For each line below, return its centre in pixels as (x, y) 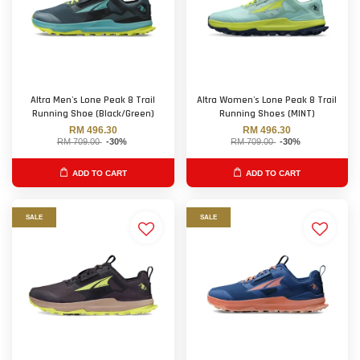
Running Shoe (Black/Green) (93, 114)
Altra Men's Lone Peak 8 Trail (93, 100)
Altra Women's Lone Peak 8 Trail (267, 100)
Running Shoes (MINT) (267, 114)
